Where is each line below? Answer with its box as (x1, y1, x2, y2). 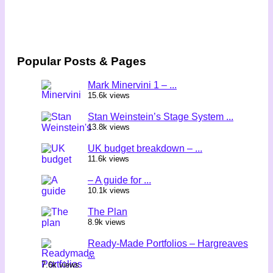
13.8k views (88, 122, 130, 132)
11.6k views (88, 154, 129, 164)
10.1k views (88, 186, 130, 196)
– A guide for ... (88, 175, 151, 186)
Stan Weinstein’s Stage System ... (88, 112, 233, 122)
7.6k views (41, 260, 79, 270)
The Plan (88, 207, 127, 218)
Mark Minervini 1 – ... (88, 80, 177, 91)
